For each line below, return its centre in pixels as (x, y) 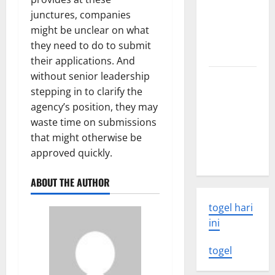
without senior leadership (90, 76)
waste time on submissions (94, 122)
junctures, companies (81, 15)
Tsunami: (226, 109)
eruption (226, 39)
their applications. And (83, 61)
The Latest (229, 79)
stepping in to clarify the (87, 91)
